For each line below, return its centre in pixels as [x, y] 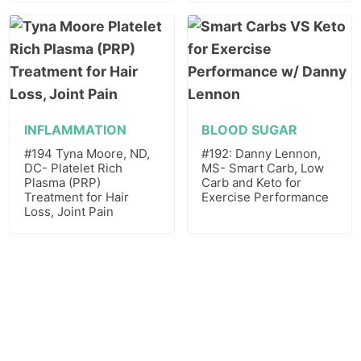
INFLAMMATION [75, 129]
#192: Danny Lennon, [261, 153]
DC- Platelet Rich [73, 168]
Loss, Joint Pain [68, 211]
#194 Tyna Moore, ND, [87, 153]
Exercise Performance [266, 197]
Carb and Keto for [252, 182]
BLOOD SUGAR [250, 129]
